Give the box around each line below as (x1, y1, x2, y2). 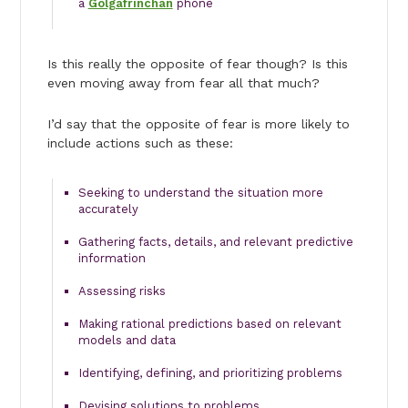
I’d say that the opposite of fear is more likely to (46, 116, 350, 131)
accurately (77, 201, 138, 216)
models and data (77, 332, 176, 347)
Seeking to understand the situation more (77, 185, 323, 199)
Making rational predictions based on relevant (77, 316, 342, 331)
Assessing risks (77, 283, 166, 298)
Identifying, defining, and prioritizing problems (77, 365, 342, 380)
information (77, 250, 146, 265)
